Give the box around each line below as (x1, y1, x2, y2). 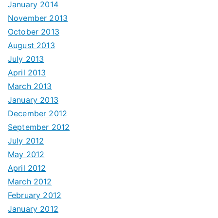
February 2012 (8, 190, 62, 200)
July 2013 (8, 54, 44, 64)
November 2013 (8, 13, 68, 23)
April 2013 (8, 67, 46, 77)
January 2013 (8, 94, 58, 105)
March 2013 (8, 81, 52, 91)
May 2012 (8, 149, 45, 159)
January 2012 (8, 203, 58, 214)
